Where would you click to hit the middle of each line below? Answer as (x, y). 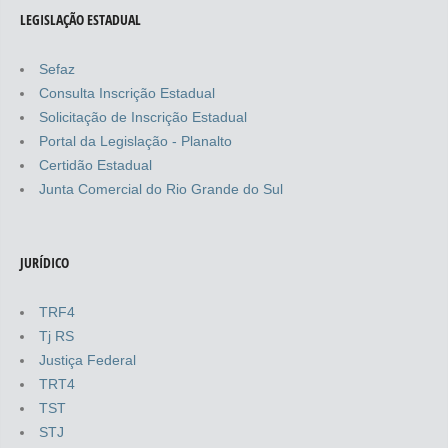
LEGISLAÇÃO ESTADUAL (80, 19)
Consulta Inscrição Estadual (127, 92)
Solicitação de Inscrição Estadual (143, 116)
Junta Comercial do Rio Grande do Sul (161, 188)
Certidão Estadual (95, 164)
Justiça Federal (87, 359)
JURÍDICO (44, 262)
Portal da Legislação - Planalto (135, 140)
